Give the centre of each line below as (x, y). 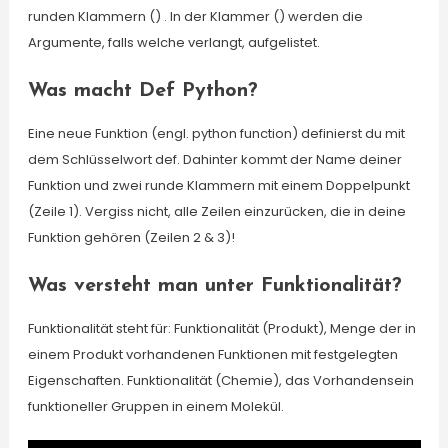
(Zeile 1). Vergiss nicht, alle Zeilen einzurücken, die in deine (216, 211)
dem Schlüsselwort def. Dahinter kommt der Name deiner (214, 159)
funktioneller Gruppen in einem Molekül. (155, 406)
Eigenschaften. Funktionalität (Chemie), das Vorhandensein (220, 380)
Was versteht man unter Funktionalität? (214, 286)
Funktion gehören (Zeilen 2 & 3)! (131, 237)
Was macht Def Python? (142, 91)
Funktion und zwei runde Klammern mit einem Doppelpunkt (218, 185)
